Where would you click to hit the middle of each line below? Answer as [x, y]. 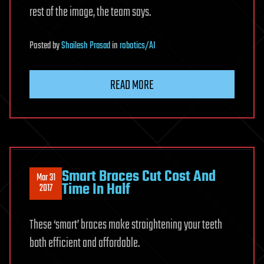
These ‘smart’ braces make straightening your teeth [126, 225]
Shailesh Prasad [86, 46]
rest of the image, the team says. [90, 12]
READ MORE [132, 85]
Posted [41, 46]
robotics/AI [138, 46]
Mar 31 [46, 178]
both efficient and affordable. [85, 243]
